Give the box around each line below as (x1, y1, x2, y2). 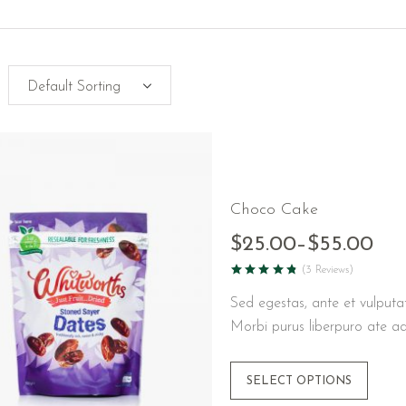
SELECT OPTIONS (246, 375, 352, 388)
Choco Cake (230, 201, 318, 219)
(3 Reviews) (302, 265, 354, 276)
